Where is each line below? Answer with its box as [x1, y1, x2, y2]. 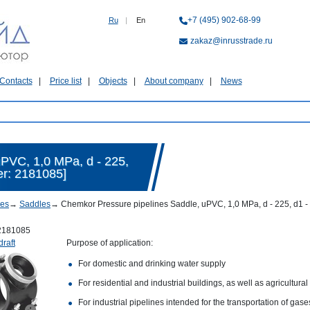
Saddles [19, 199, 51, 209]
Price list [49, 76, 82, 86]
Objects [98, 76, 127, 86]
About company [144, 76, 203, 86]
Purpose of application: [66, 238, 153, 248]
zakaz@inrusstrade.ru [190, 36, 273, 46]
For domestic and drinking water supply [77, 259, 226, 268]
